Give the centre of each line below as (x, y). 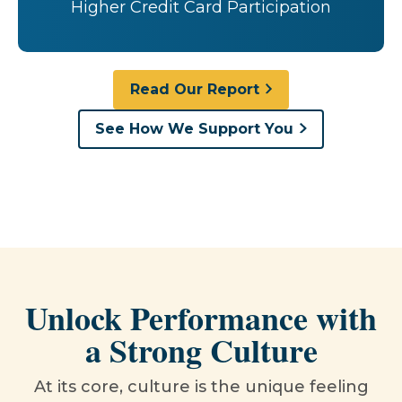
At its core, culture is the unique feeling (201, 387)
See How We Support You (195, 129)
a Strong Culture (201, 350)
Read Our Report (194, 89)
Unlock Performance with (201, 318)
